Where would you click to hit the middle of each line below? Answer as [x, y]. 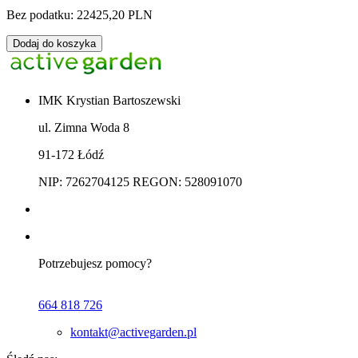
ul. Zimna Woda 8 [84, 128]
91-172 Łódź [71, 155]
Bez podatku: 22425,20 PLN [80, 15]
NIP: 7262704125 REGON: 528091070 [140, 182]
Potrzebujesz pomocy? [97, 264]
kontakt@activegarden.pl [133, 332]
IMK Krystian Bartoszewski [109, 101]
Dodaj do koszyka [54, 44]
